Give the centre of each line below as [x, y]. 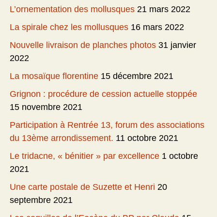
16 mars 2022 [157, 27]
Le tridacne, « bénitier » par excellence [85, 156]
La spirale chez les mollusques [69, 27]
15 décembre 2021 [137, 76]
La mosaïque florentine [54, 76]
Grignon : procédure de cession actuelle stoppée [103, 94]
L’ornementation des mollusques [72, 9]
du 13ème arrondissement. [62, 138]
